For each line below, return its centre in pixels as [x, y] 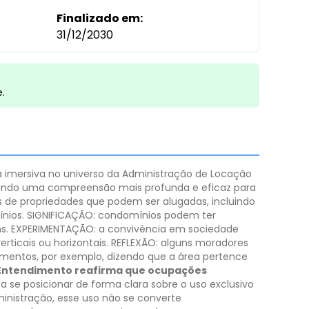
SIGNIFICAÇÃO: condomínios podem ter [121, 215]
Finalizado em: [100, 18]
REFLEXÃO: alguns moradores [180, 243]
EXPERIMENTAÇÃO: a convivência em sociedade [125, 229]
